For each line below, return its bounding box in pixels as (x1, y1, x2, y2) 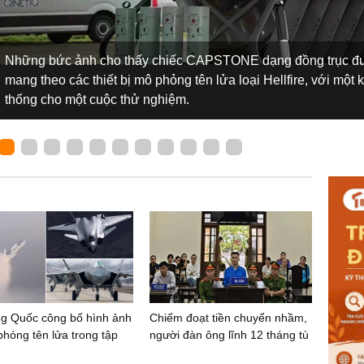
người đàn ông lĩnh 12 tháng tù (149, 327, 309, 341)
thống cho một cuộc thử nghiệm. (5, 93, 189, 106)
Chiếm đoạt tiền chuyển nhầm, (149, 310, 307, 324)
